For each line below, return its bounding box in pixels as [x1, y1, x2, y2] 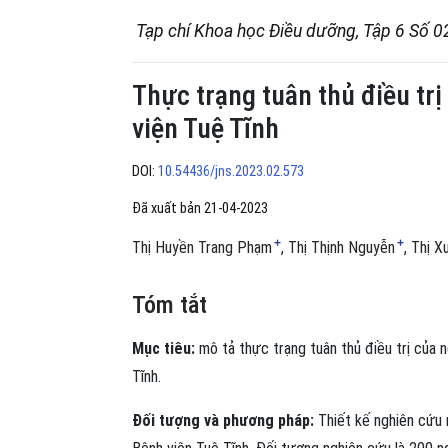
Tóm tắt [132, 290, 207, 319]
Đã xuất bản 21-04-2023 [132, 199, 268, 217]
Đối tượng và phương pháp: [132, 410, 314, 430]
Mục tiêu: [132, 338, 195, 358]
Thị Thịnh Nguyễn [288, 237, 395, 257]
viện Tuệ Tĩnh [132, 112, 279, 146]
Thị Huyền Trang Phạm [132, 237, 272, 257]
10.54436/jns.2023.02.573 [158, 162, 304, 180]
